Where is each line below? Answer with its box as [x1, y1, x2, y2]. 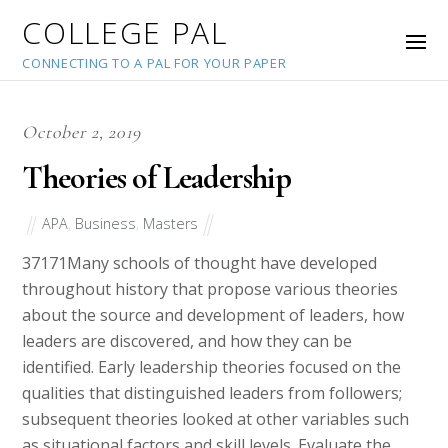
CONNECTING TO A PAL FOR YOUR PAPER [22, 54, 287, 72]
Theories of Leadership [22, 158, 291, 198]
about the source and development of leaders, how [22, 304, 405, 327]
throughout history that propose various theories [22, 278, 399, 301]
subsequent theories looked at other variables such [22, 408, 410, 431]
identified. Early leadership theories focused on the [22, 356, 402, 379]
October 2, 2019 [22, 121, 142, 144]
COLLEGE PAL [22, 12, 228, 53]
